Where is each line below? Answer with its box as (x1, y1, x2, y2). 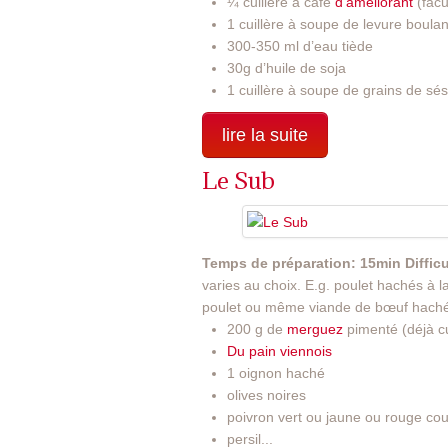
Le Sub (202, 164, 275, 195)
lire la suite (222, 124, 308, 145)
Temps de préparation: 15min (202, 254, 401, 271)
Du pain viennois (227, 342, 332, 359)
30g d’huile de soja (227, 59, 346, 76)
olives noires (227, 386, 306, 403)
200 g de (227, 320, 287, 337)
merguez (287, 320, 347, 337)
